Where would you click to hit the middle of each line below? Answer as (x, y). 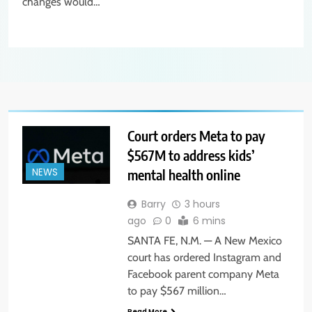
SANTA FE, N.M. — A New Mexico (204, 240)
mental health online (184, 174)
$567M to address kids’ (191, 155)
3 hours (202, 204)
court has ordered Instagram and (204, 257)
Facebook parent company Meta (203, 274)
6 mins (209, 220)
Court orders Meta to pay (196, 135)
